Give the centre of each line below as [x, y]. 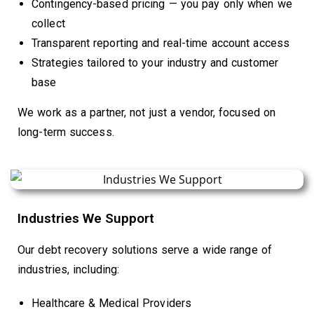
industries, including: [69, 269]
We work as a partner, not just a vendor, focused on [147, 112]
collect [48, 23]
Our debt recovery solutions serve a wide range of [145, 250]
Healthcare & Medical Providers [111, 303]
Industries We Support [86, 218]
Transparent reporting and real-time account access [161, 43]
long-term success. [66, 132]
